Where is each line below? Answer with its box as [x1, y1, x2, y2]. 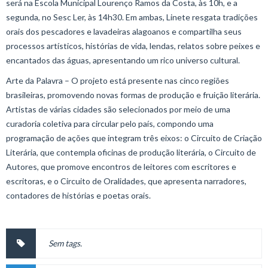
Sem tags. [48, 237, 82, 248]
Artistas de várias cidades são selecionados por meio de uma [6, 103, 230, 114]
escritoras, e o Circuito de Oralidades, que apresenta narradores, [6, 175, 246, 186]
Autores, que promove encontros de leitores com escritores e [6, 161, 236, 172]
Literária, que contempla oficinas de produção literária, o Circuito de [6, 147, 256, 157]
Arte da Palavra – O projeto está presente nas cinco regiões [6, 75, 229, 86]
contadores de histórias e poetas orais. [6, 190, 151, 200]
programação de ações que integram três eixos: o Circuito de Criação [6, 132, 262, 143]
